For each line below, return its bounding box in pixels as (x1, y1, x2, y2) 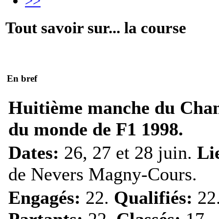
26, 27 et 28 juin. (59, 142, 197, 163)
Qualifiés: (114, 187, 193, 208)
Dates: (8, 142, 59, 163)
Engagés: (8, 187, 81, 208)
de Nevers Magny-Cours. (8, 163, 197, 184)
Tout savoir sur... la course (5, 18, 186, 37)
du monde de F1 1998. (8, 118, 183, 139)
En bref (7, 73, 37, 84)
